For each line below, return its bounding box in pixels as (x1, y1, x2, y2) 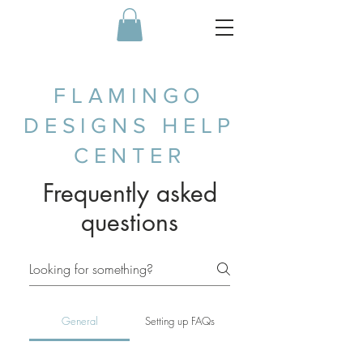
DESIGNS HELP (23, 113, 236, 137)
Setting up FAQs (145, 313, 215, 328)
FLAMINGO (53, 83, 206, 107)
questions (81, 205, 178, 238)
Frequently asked (42, 176, 217, 209)
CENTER (73, 143, 186, 167)
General (61, 313, 98, 328)
